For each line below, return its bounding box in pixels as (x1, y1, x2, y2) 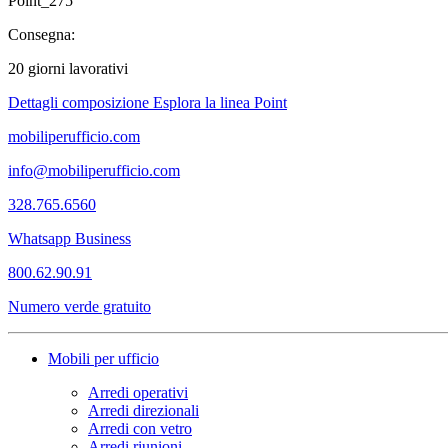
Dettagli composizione (8, 93, 153, 111)
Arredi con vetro (88, 419, 192, 437)
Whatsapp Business (8, 229, 131, 247)
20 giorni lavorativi (8, 59, 128, 77)
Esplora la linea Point (153, 93, 287, 111)
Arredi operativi (88, 383, 188, 401)
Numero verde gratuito (8, 297, 151, 315)
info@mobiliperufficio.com (8, 161, 180, 179)
